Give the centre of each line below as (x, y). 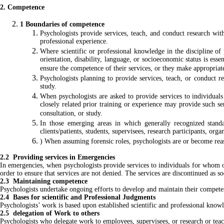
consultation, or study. (71, 114)
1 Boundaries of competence (62, 24)
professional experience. (74, 42)
